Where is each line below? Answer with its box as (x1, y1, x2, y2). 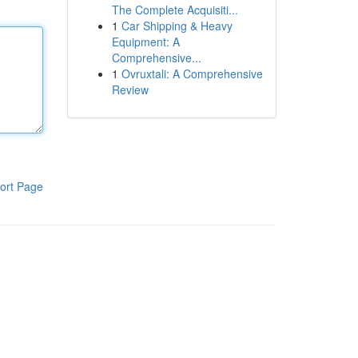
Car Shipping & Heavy (121, 18, 233, 34)
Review (111, 82, 149, 97)
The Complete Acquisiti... (111, 2, 238, 18)
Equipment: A (111, 34, 180, 50)
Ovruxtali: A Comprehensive (121, 66, 263, 82)
